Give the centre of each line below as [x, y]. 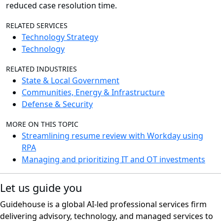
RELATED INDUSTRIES [41, 69]
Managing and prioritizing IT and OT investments [113, 160]
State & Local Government [71, 81]
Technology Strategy [60, 37]
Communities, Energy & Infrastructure [93, 92]
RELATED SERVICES [37, 26]
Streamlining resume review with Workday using [112, 136]
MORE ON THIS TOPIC [42, 124]
